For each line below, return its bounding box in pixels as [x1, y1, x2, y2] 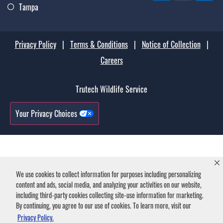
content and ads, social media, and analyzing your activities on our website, [16, 179, 202, 190]
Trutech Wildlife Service [76, 83, 147, 95]
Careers [100, 54, 123, 66]
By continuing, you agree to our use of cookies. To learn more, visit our [16, 200, 191, 211]
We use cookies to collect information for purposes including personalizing [16, 169, 201, 180]
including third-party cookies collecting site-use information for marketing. [16, 190, 204, 201]
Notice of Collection [141, 38, 201, 50]
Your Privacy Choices [15, 107, 79, 119]
